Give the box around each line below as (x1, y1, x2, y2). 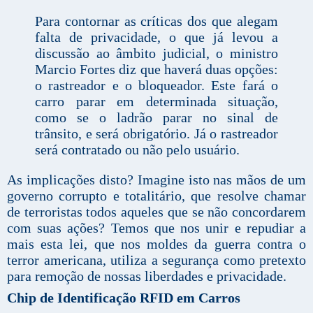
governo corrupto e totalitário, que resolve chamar (7, 187, 306, 203)
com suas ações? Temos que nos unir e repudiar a (7, 219, 306, 235)
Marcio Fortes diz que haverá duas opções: (35, 61, 278, 77)
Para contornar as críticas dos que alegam (35, 13, 278, 29)
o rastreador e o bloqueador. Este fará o (35, 77, 278, 93)
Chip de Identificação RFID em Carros (7, 289, 240, 305)
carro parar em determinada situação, (35, 93, 278, 109)
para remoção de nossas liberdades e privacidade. (7, 268, 286, 284)
